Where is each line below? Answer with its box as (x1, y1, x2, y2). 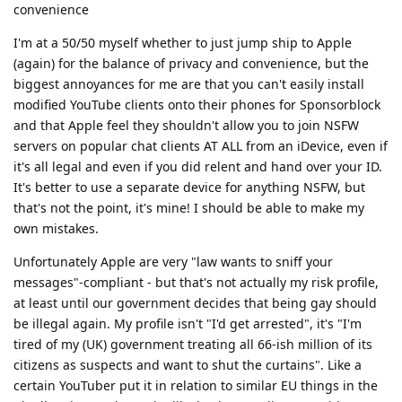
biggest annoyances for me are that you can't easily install (13, 74, 364, 92)
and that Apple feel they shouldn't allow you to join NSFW (13, 116, 359, 134)
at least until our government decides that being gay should (13, 293, 377, 311)
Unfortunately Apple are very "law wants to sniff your (13, 252, 333, 270)
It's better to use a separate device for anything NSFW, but (13, 178, 365, 196)
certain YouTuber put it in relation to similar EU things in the (13, 376, 378, 394)
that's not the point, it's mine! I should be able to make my (13, 198, 364, 216)
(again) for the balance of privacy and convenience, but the (13, 54, 369, 72)
